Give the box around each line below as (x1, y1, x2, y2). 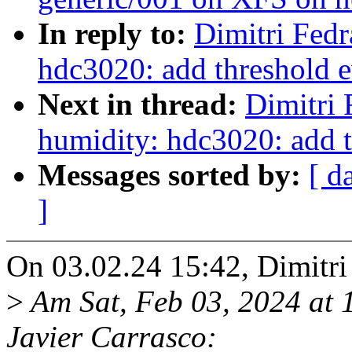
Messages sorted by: (38, 158, 309, 192)
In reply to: (38, 16, 194, 51)
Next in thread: (38, 87, 245, 122)
